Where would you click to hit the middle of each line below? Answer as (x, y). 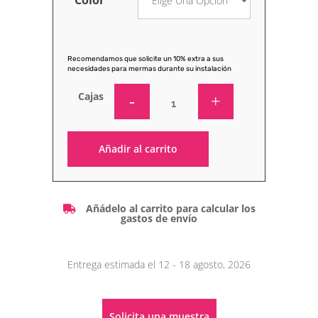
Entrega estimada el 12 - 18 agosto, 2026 (159, 264)
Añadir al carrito (138, 149)
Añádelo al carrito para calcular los (170, 208)
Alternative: (92, 175)
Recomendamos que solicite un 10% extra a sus (146, 59)
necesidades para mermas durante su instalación (149, 68)
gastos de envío (159, 218)
